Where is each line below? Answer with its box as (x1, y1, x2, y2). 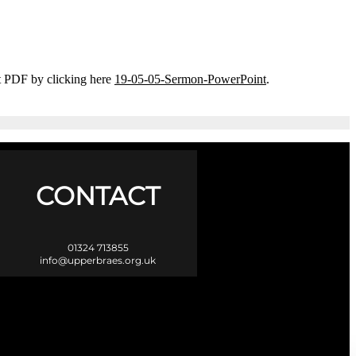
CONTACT (36, 180, 161, 212)
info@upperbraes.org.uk (40, 254, 157, 267)
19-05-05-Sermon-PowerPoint (114, 72, 266, 86)
